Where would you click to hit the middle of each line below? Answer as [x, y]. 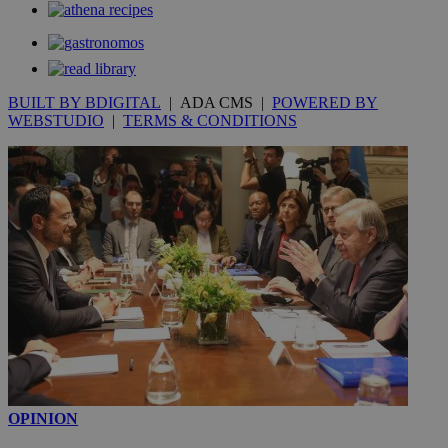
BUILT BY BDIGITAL [84, 103]
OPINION [43, 419]
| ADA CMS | [216, 103]
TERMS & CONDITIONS [210, 121]
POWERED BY [325, 103]
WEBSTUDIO [56, 121]
